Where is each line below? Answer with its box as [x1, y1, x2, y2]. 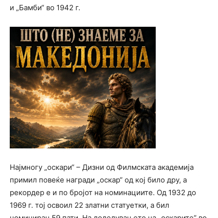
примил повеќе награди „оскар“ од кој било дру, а [10, 175, 187, 185]
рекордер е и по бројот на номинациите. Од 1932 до [10, 188, 196, 198]
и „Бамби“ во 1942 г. [10, 3, 80, 13]
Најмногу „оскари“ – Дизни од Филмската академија [10, 163, 194, 172]
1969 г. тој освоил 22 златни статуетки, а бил [10, 200, 169, 210]
